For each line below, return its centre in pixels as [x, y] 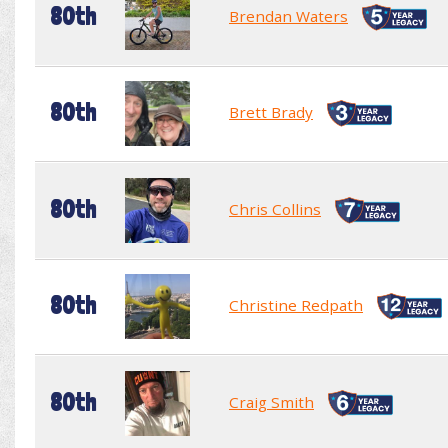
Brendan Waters [288, 15]
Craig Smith [271, 401]
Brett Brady [271, 111]
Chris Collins [275, 208]
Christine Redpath [296, 304]
